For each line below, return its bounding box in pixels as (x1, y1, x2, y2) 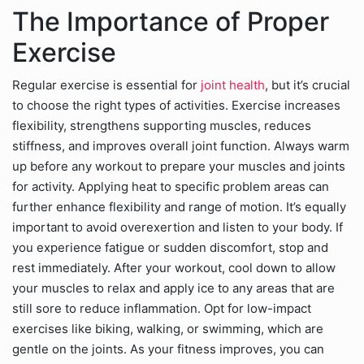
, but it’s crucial (265, 77, 350, 93)
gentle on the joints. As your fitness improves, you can (12, 341, 324, 357)
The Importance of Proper (12, 6, 329, 37)
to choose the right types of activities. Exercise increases (12, 97, 340, 113)
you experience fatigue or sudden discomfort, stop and (12, 240, 328, 255)
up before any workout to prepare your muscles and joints (12, 158, 345, 174)
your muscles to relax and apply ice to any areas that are (12, 280, 335, 296)
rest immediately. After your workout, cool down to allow (12, 260, 336, 275)
